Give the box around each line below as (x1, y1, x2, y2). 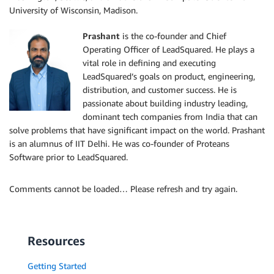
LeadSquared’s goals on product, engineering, (83, 71, 255, 82)
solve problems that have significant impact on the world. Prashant (9, 125, 265, 136)
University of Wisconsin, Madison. (9, 5, 138, 16)
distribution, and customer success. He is (83, 84, 237, 95)
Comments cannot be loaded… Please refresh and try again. (9, 183, 237, 194)
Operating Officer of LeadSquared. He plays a (83, 44, 254, 55)
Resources (28, 234, 85, 248)
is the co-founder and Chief (122, 31, 226, 42)
